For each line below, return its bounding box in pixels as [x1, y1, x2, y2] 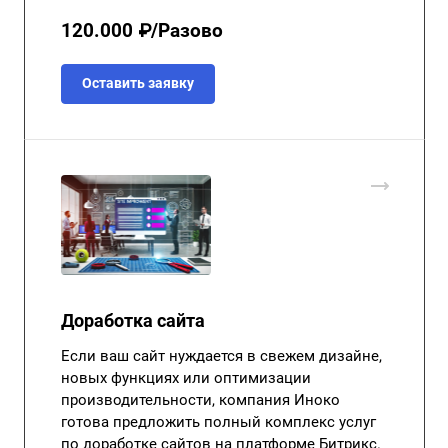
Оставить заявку [82, 74, 194, 91]
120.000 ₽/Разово [61, 18, 223, 42]
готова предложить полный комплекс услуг [61, 412, 376, 431]
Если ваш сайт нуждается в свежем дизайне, [61, 346, 382, 365]
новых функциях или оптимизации [61, 368, 311, 387]
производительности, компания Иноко [61, 390, 340, 409]
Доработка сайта [61, 309, 205, 331]
